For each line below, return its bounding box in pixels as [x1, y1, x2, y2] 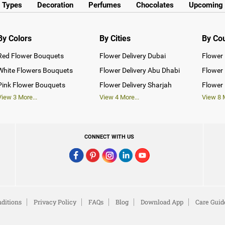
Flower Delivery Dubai [99, 51, 166, 60]
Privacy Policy [34, 197, 77, 206]
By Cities [99, 33, 131, 43]
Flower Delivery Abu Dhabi [99, 66, 180, 74]
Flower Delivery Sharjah [99, 80, 172, 89]
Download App [141, 197, 184, 206]
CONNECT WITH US [84, 133, 135, 140]
